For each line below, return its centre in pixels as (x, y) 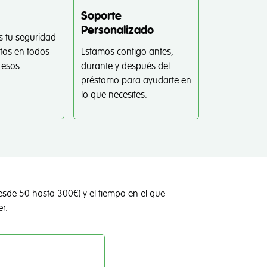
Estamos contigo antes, (127, 52)
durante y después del (125, 66)
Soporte (101, 16)
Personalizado (117, 30)
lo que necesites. (114, 95)
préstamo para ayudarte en (136, 80)
